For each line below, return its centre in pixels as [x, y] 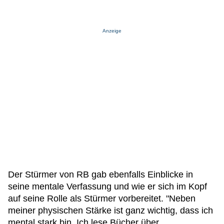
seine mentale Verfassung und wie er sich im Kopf [107, 186]
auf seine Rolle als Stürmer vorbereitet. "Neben [102, 198]
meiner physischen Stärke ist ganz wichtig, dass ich [110, 210]
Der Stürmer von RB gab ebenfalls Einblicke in [100, 174]
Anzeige [112, 31]
